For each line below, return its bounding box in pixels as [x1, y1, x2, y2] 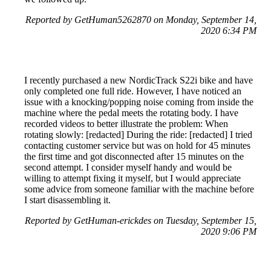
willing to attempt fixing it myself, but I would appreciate [24, 172, 241, 183]
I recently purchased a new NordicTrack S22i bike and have [24, 74, 253, 85]
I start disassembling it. [24, 194, 111, 205]
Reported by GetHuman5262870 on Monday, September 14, [25, 14, 256, 25]
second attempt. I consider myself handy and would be [24, 162, 232, 172]
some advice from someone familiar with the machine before [24, 183, 254, 194]
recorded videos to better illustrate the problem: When [24, 118, 228, 129]
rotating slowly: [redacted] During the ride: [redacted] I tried [24, 129, 252, 140]
